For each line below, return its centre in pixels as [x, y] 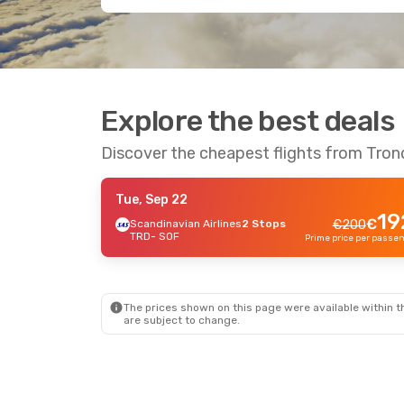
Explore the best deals [248, 121]
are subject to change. [182, 320]
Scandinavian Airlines [186, 224]
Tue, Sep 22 [151, 200]
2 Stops [264, 224]
